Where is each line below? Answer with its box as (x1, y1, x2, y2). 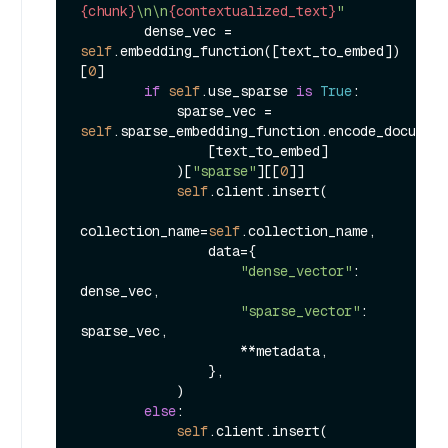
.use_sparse (200, 81, 296, 100)
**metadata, (80, 341, 240, 360)
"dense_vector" (240, 261, 352, 280)
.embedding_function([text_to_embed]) (112, 41, 400, 60)
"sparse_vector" (240, 301, 360, 320)
